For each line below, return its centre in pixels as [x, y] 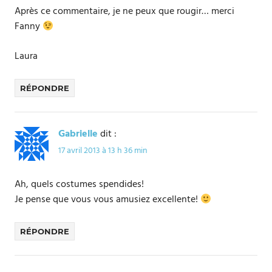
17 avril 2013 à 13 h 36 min [103, 151]
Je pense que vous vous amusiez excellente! [107, 200]
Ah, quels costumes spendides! [79, 185]
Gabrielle [78, 134]
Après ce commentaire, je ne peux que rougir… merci [124, 12]
